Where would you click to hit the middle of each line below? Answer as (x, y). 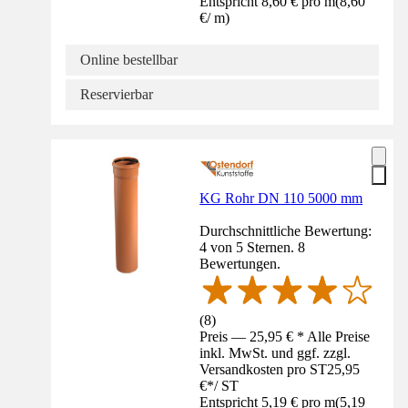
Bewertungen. (240, 263)
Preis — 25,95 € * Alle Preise (285, 337)
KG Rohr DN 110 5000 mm (281, 198)
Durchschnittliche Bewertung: (286, 230)
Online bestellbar (129, 59)
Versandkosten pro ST (264, 370)
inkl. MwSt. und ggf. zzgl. (275, 353)
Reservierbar (117, 94)
